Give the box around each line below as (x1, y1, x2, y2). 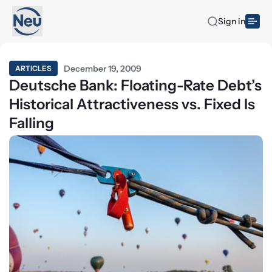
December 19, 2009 (64, 63, 141, 74)
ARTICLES (15, 64, 52, 73)
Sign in (218, 16, 245, 27)
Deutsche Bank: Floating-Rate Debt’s (9, 76, 262, 94)
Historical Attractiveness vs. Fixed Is (9, 95, 255, 113)
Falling (9, 114, 54, 132)
